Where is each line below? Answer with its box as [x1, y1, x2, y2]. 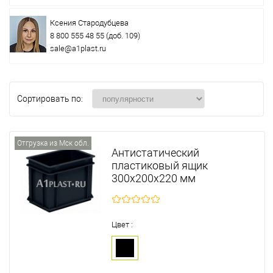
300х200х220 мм [112, 171, 196, 185]
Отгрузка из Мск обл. [17, 138, 89, 147]
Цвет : [112, 219, 133, 229]
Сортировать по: [17, 93, 83, 104]
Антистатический [112, 146, 200, 159]
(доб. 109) [104, 30, 140, 40]
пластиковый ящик [112, 158, 208, 172]
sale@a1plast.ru [50, 43, 106, 53]
